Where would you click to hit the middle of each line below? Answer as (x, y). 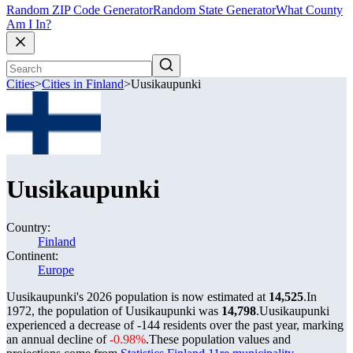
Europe (56, 270)
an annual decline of (58, 339)
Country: (28, 227)
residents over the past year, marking (252, 325)
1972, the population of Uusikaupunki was (114, 311)
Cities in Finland (83, 84)
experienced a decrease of (72, 325)
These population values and (220, 339)
